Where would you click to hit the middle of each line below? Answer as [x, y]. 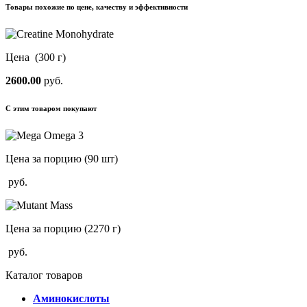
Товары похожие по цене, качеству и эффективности [97, 7]
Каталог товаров [44, 275]
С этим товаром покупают [51, 108]
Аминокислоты [71, 298]
